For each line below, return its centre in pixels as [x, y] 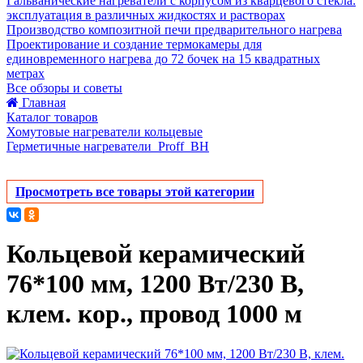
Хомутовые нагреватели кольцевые [105, 132]
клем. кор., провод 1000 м [154, 314]
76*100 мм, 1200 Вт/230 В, [155, 284]
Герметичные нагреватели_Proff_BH [108, 146]
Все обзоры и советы [64, 88]
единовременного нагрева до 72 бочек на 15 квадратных [163, 59]
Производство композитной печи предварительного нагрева [174, 30]
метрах [26, 73]
